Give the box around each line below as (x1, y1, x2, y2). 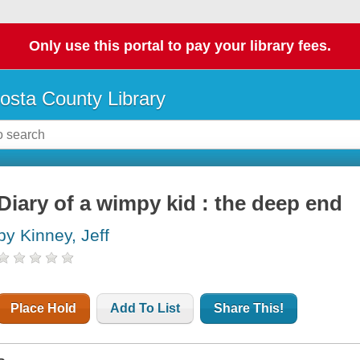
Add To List (110, 301, 181, 316)
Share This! (214, 301, 284, 316)
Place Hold (10, 301, 77, 316)
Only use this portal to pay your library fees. (29, 38, 331, 55)
